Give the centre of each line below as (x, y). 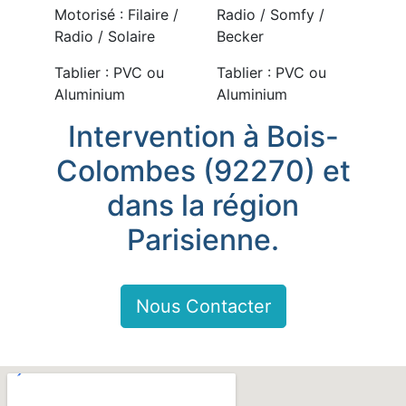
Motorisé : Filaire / (116, 14)
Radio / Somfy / (271, 14)
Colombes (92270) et (203, 171)
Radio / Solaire (104, 36)
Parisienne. (203, 240)
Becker (240, 36)
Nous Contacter (203, 306)
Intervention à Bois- (203, 136)
